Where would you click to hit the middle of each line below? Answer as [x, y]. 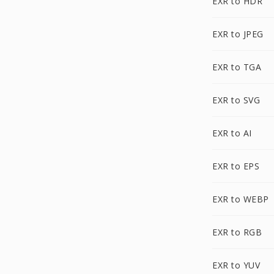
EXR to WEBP [241, 199]
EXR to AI [232, 133]
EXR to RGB [237, 232]
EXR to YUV [236, 265]
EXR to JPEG [238, 34]
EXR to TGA [237, 67]
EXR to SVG [236, 100]
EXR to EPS [236, 166]
